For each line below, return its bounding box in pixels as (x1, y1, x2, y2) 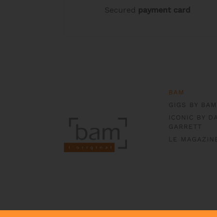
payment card (138, 5, 191, 15)
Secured (105, 5, 139, 15)
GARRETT (169, 123, 202, 130)
